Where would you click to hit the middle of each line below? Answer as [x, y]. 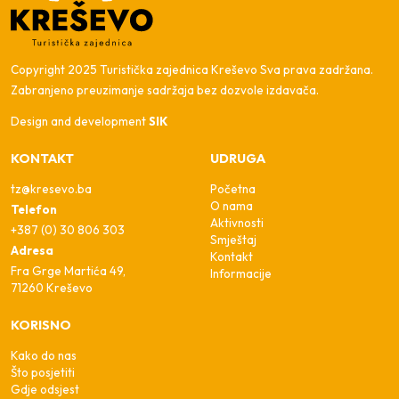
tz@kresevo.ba [51, 189]
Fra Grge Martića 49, [68, 271]
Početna [233, 189]
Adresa [32, 250]
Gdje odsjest [45, 389]
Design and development [80, 121]
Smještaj [233, 240]
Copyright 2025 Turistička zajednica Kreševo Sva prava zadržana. [192, 69]
